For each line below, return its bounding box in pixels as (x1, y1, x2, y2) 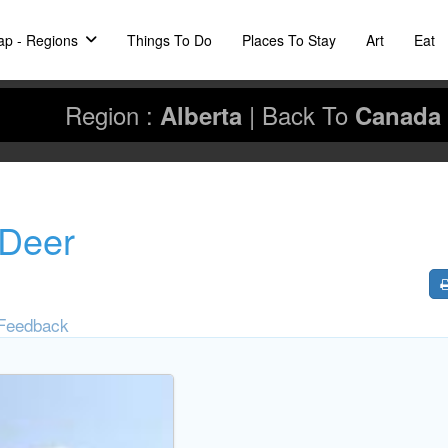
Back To (262, 97, 355, 132)
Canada (355, 98, 441, 132)
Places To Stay (241, 30, 336, 50)
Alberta (160, 98, 242, 132)
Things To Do (126, 30, 212, 50)
